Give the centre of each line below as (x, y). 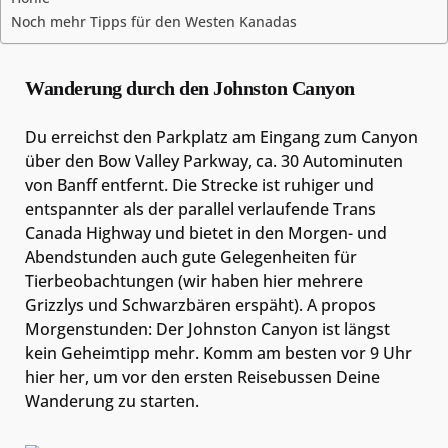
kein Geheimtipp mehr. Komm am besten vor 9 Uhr (218, 352)
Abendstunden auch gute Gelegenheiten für (191, 256)
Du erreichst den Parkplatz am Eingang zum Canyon (221, 136)
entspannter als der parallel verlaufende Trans (200, 208)
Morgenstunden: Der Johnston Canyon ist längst (207, 328)
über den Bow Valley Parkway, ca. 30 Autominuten (214, 160)
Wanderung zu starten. (112, 400)
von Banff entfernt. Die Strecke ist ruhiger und (199, 184)
